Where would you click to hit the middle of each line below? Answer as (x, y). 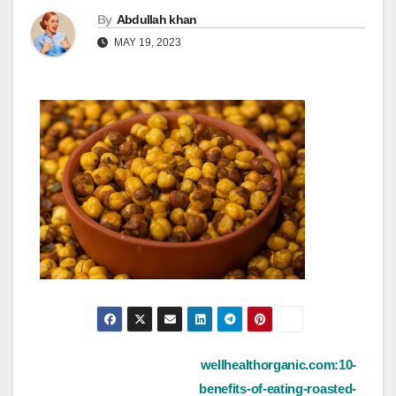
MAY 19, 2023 (146, 43)
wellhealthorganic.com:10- (278, 365)
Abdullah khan (156, 20)
